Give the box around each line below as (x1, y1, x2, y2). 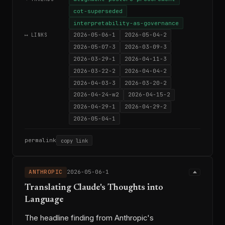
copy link (61, 137, 88, 144)
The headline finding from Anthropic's (25, 213, 154, 222)
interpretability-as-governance (73, 19, 179, 27)
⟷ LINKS (25, 32, 48, 39)
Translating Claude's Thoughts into (25, 183, 163, 192)
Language (25, 195, 64, 204)
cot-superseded (73, 7, 123, 15)
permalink (25, 137, 56, 144)
